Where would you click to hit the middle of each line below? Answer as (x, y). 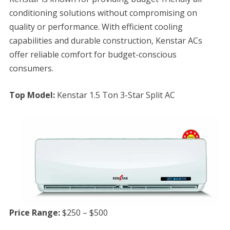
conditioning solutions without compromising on (103, 13)
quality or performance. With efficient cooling (96, 27)
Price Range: (35, 213)
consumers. (31, 69)
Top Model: (32, 95)
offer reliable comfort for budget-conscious (93, 55)
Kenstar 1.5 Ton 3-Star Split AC (115, 95)
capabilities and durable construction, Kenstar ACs (106, 41)
